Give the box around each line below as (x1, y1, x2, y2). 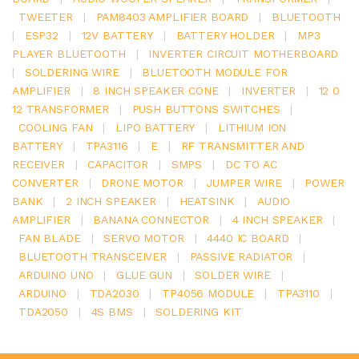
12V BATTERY (81, 28, 153, 42)
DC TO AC (224, 157, 277, 171)
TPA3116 (85, 139, 128, 152)
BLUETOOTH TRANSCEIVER (18, 249, 167, 263)
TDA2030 (89, 286, 139, 300)
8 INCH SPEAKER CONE (93, 83, 219, 97)
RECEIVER (12, 157, 65, 171)
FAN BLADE (18, 231, 81, 244)
